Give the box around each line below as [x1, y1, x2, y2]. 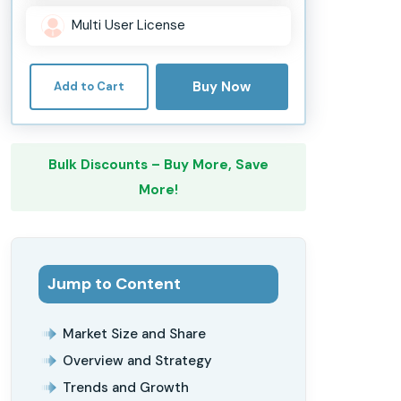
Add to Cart [53, 78, 124, 94]
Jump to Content [47, 272, 181, 294]
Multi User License [72, 16, 185, 34]
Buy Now [192, 77, 251, 96]
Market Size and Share [63, 324, 206, 343]
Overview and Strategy [63, 351, 212, 370]
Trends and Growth [63, 378, 189, 397]
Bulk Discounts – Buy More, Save [48, 155, 269, 174]
